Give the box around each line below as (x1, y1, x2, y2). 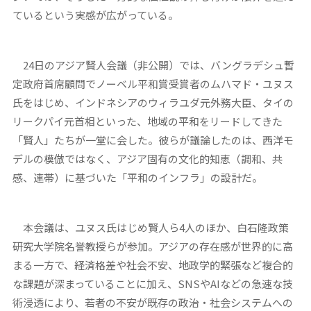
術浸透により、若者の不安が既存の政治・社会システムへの (12, 294, 293, 310)
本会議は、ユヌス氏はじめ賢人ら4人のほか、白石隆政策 (12, 219, 289, 235)
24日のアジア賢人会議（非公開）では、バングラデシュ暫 (12, 57, 294, 72)
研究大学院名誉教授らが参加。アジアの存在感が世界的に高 (12, 238, 293, 253)
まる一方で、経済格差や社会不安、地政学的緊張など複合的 (12, 257, 293, 272)
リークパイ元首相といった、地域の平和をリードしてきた (12, 113, 283, 128)
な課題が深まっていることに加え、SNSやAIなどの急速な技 (12, 276, 293, 291)
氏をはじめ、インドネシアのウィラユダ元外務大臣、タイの (12, 94, 294, 110)
